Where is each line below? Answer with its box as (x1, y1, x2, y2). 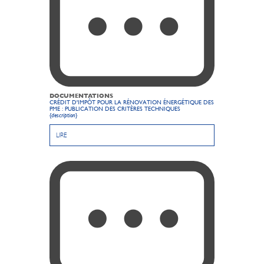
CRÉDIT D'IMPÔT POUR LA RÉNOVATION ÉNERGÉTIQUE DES (49, 98, 214, 105)
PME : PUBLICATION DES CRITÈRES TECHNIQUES (49, 105, 180, 112)
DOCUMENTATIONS (49, 92, 113, 99)
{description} (49, 111, 77, 118)
